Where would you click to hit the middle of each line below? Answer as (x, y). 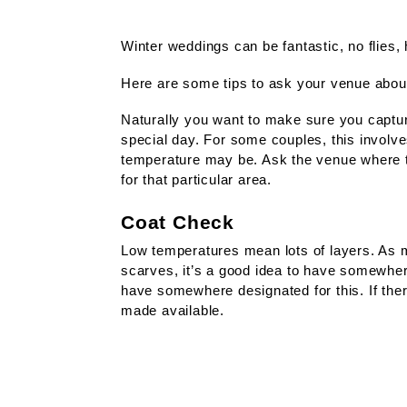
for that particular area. (197, 179)
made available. (173, 310)
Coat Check (178, 222)
